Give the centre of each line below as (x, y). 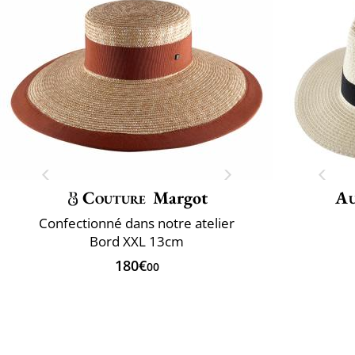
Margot (181, 197)
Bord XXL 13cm (137, 241)
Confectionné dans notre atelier (137, 223)
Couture (114, 197)
